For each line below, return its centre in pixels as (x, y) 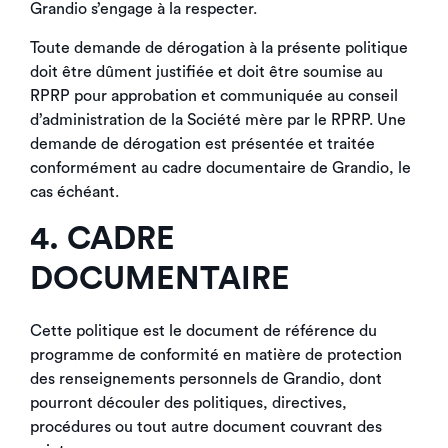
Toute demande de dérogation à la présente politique (219, 48)
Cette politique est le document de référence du (203, 331)
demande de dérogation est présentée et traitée (202, 144)
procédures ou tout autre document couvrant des (206, 427)
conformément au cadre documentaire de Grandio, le (220, 168)
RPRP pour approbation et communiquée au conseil (214, 96)
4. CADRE (102, 239)
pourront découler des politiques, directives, (188, 403)
